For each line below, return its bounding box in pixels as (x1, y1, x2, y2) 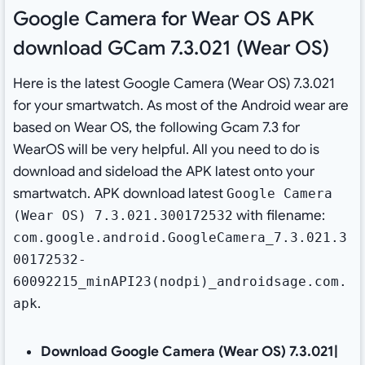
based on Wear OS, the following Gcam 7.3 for (12, 119, 300, 137)
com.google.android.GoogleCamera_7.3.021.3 (12, 230, 347, 246)
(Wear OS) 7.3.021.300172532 (12, 208, 233, 224)
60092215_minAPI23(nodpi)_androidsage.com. (12, 274, 347, 290)
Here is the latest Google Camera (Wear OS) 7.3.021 (12, 75, 335, 93)
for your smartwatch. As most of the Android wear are (12, 97, 349, 115)
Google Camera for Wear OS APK (12, 7, 314, 32)
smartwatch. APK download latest (12, 185, 226, 203)
